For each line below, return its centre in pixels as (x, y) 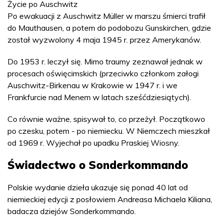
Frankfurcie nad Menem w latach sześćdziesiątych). (99, 97)
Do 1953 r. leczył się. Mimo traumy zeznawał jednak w (105, 61)
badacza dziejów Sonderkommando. (72, 211)
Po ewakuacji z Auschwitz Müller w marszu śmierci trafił (107, 16)
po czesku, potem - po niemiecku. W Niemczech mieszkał (109, 131)
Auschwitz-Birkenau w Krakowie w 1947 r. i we (92, 85)
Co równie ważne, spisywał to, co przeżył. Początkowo (106, 119)
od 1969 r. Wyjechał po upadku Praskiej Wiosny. (93, 143)
